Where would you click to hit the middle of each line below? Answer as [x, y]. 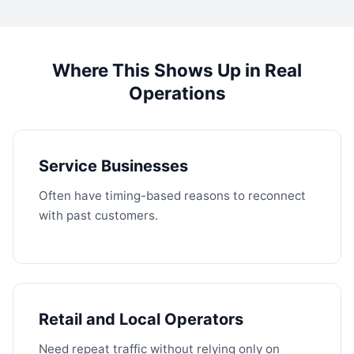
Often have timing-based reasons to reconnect [172, 196]
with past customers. [98, 215]
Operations [177, 93]
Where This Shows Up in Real [177, 70]
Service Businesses [113, 166]
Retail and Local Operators [141, 319]
